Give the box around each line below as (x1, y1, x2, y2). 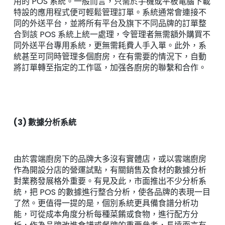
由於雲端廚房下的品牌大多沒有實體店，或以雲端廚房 (13, 153, 206, 165)
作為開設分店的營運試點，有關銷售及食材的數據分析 (13, 164, 206, 176)
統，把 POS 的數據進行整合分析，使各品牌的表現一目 (13, 186, 210, 198)
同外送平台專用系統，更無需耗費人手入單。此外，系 (13, 39, 206, 51)
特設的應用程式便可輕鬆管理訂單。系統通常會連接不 (13, 6, 206, 18)
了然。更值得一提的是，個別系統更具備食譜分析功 (13, 197, 198, 209)
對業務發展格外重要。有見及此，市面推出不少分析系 (13, 175, 206, 187)
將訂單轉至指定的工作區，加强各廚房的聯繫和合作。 (13, 61, 206, 73)
